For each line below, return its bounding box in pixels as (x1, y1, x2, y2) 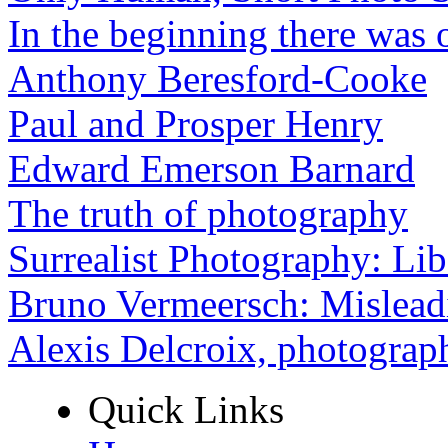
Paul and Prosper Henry (8, 101, 383, 145)
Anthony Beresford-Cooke (8, 56, 427, 100)
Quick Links (88, 387, 284, 431)
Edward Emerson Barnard (8, 146, 415, 190)
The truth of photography (8, 191, 408, 235)
